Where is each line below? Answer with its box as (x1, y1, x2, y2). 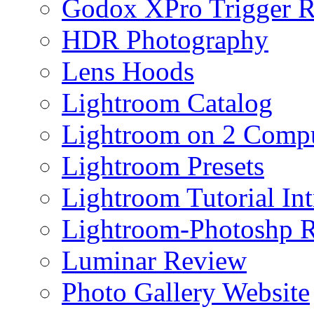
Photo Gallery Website (62, 277, 310, 308)
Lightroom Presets (62, 151, 264, 182)
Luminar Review (62, 245, 247, 276)
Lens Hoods (62, 56, 194, 87)
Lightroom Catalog (62, 88, 273, 118)
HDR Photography (62, 25, 268, 55)
